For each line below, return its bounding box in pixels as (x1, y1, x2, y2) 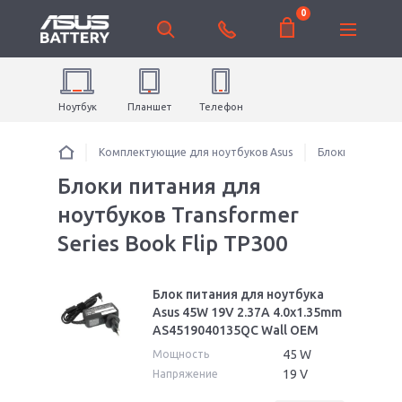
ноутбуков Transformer (57, 203, 299, 227)
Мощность (153, 348, 209, 360)
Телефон (198, 101, 243, 112)
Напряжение (153, 368, 218, 380)
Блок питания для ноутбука (153, 287, 324, 301)
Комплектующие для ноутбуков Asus (99, 146, 293, 158)
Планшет (127, 101, 171, 112)
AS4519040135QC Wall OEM (153, 323, 319, 337)
